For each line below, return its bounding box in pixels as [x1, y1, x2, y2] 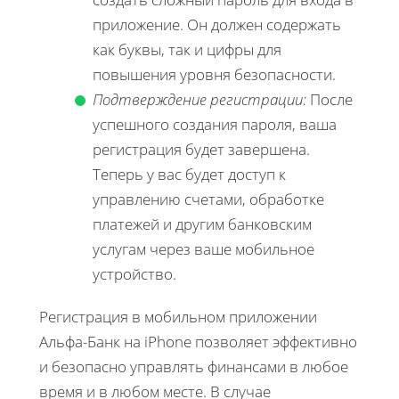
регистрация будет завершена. [93, 138, 310, 159]
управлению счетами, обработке [93, 188, 324, 209]
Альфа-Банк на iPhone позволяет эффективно [39, 330, 357, 352]
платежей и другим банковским [93, 213, 312, 234]
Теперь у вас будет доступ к [93, 163, 286, 184]
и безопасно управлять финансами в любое [39, 355, 348, 377]
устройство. [93, 263, 176, 284]
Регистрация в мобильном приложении [39, 305, 317, 327]
